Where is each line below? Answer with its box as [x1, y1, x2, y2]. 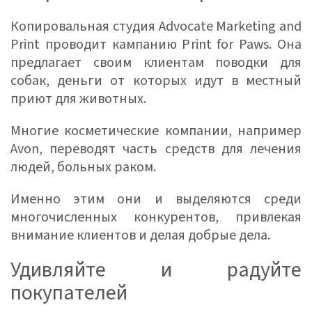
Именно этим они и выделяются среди [10, 189, 302, 209]
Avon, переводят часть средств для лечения [10, 139, 302, 159]
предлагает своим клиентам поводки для [10, 53, 302, 72]
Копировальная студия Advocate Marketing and [10, 17, 302, 36]
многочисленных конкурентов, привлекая [10, 208, 302, 227]
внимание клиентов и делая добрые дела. [10, 226, 270, 245]
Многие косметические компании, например [10, 121, 302, 141]
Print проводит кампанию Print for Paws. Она [10, 35, 302, 54]
